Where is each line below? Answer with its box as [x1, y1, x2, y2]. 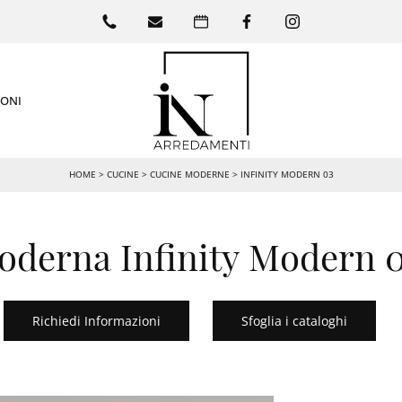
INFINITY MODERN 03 [240, 168, 334, 181]
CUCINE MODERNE [149, 168, 230, 181]
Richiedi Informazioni [32, 312, 161, 330]
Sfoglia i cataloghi [241, 312, 347, 330]
